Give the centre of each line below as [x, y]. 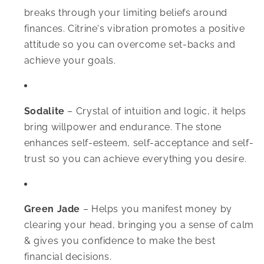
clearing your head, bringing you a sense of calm [139, 225]
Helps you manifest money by [161, 209]
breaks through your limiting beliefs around [126, 13]
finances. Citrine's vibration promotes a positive [134, 29]
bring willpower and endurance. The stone [123, 127]
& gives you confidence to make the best [120, 241]
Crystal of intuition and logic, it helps [161, 111]
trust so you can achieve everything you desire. [135, 159]
